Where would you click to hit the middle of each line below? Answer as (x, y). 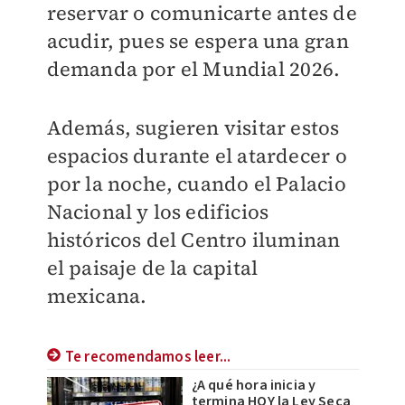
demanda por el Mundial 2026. (193, 69)
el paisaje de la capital (152, 268)
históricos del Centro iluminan (193, 240)
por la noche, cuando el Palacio (196, 184)
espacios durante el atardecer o (197, 156)
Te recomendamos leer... (148, 358)
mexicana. (97, 296)
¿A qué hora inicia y (254, 386)
